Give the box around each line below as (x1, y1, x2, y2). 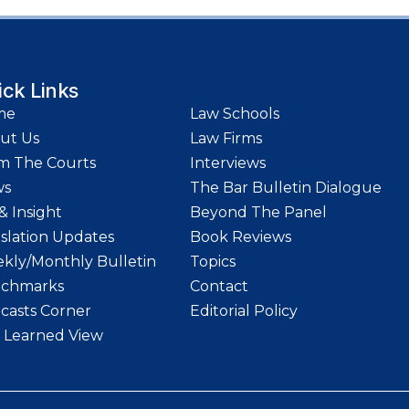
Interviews (190, 154, 266, 172)
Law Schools (190, 105, 279, 122)
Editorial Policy (190, 302, 298, 320)
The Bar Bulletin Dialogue (190, 179, 382, 196)
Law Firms (190, 130, 262, 147)
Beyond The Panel (190, 204, 327, 221)
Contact (190, 278, 248, 295)
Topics (190, 253, 236, 270)
